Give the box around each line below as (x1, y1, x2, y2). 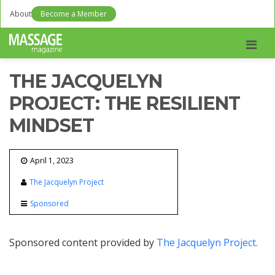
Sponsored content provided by (9, 236, 157, 249)
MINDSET (9, 114, 95, 137)
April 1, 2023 (30, 155, 74, 166)
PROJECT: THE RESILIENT (9, 92, 241, 115)
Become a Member (41, 9, 107, 19)
